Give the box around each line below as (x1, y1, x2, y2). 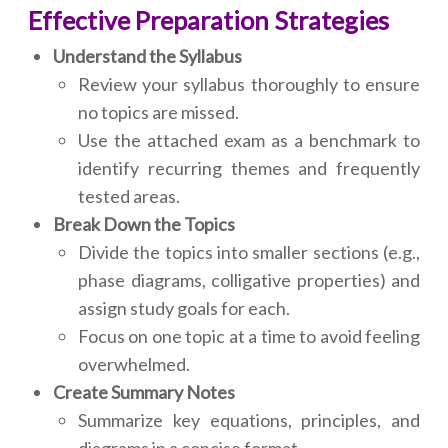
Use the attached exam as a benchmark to (78, 129, 420, 152)
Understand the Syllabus (53, 45, 242, 68)
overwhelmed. (78, 353, 190, 376)
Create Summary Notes (53, 381, 235, 404)
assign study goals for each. (78, 297, 290, 320)
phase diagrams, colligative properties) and (78, 269, 420, 292)
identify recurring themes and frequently (78, 157, 420, 180)
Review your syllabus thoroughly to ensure (78, 73, 420, 96)
